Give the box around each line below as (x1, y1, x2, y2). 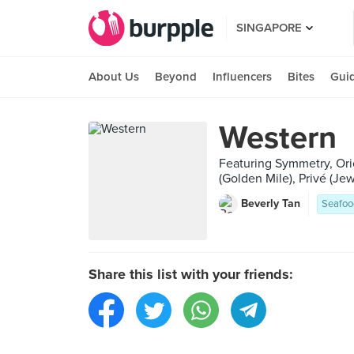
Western (219, 119, 337, 156)
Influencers (213, 70, 272, 84)
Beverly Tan (241, 197, 300, 210)
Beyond (155, 70, 197, 84)
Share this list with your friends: (88, 265, 293, 283)
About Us (88, 70, 139, 84)
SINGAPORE (236, 21, 302, 35)
